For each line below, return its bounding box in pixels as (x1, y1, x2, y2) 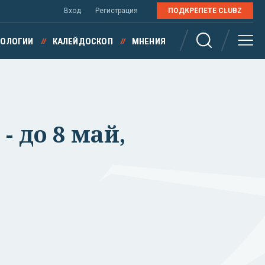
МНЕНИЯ (131, 36, 166, 47)
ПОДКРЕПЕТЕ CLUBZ (168, 7, 242, 15)
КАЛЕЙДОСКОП (52, 36, 113, 47)
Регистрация (95, 7, 138, 15)
